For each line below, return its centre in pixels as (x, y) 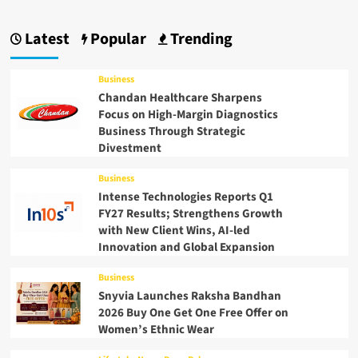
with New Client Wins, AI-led (174, 231)
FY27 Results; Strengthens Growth (190, 214)
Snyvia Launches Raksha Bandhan (189, 296)
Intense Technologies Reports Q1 (185, 197)
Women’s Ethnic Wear (156, 330)
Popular (116, 40)
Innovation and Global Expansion (186, 248)
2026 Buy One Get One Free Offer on (193, 313)
